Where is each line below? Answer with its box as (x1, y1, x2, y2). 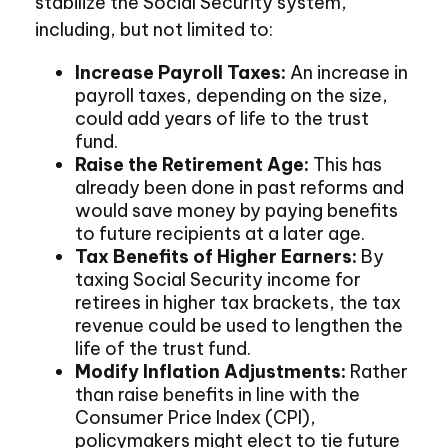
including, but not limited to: (35, 18, 273, 41)
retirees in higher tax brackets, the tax (75, 291, 401, 314)
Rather (346, 360, 408, 383)
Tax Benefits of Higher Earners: (75, 245, 357, 268)
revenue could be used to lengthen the (75, 314, 403, 337)
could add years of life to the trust (75, 107, 369, 130)
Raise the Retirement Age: (75, 153, 309, 176)
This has (309, 153, 382, 176)
